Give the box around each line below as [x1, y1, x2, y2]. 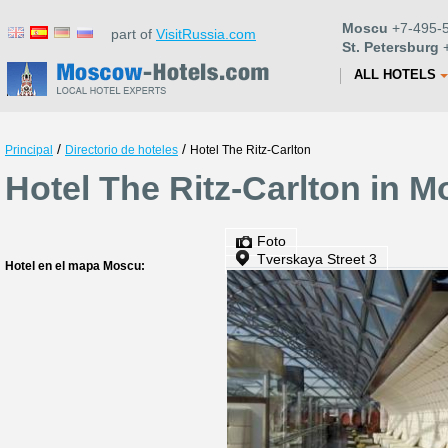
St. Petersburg [342, 39, 439, 55]
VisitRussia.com [156, 26, 256, 42]
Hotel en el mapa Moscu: [5, 259, 145, 273]
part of [99, 26, 156, 42]
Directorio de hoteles [65, 143, 178, 157]
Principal [5, 143, 53, 157]
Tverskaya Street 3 [257, 251, 377, 267]
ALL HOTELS [354, 67, 436, 82]
